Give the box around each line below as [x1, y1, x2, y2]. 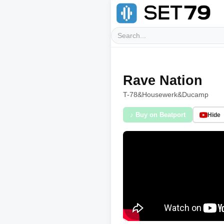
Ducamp [182, 90, 208, 98]
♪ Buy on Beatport [130, 111, 185, 118]
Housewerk [142, 90, 177, 98]
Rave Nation [123, 72, 202, 88]
